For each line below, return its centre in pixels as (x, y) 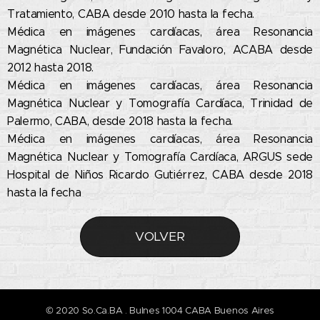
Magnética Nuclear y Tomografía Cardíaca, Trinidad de (160, 104)
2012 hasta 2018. (52, 68)
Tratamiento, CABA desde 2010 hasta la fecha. (132, 14)
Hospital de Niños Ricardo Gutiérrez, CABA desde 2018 (160, 175)
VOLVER (160, 237)
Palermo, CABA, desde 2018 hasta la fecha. (122, 121)
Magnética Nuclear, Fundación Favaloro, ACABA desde (160, 50)
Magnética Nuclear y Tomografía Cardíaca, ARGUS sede (160, 157)
